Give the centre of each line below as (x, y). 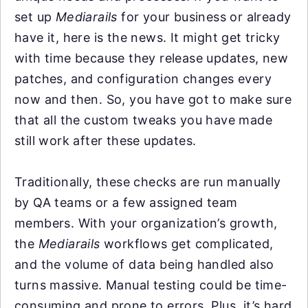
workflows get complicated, (187, 243)
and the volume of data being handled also (144, 264)
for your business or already (204, 16)
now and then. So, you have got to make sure (153, 99)
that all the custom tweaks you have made (143, 120)
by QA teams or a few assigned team (126, 202)
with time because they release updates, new (152, 58)
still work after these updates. (106, 140)
